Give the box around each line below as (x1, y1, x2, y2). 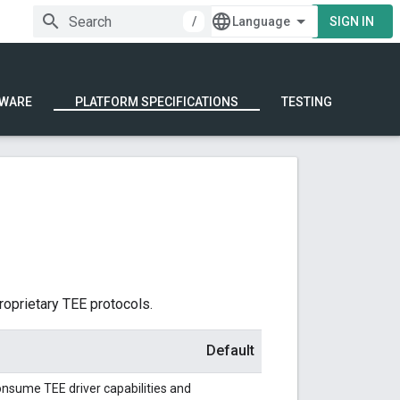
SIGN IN (329, 14, 374, 29)
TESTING (281, 95, 332, 109)
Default (206, 342, 254, 360)
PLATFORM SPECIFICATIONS (75, 95, 238, 109)
